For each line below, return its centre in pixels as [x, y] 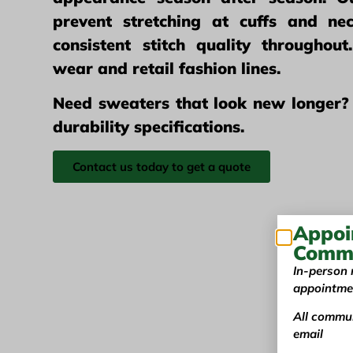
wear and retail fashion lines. [167, 68]
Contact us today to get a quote [162, 166]
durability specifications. [149, 127]
